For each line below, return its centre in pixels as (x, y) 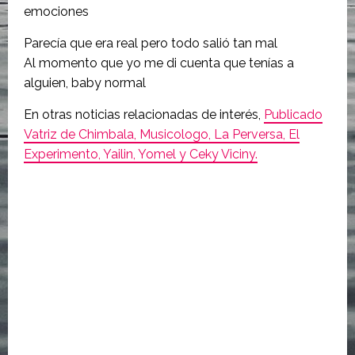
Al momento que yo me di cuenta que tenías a (159, 63)
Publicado (293, 114)
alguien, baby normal (85, 82)
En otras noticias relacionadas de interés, (144, 114)
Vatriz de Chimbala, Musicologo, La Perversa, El (162, 134)
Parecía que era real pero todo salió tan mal (151, 43)
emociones (56, 11)
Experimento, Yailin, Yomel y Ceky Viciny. (141, 154)
